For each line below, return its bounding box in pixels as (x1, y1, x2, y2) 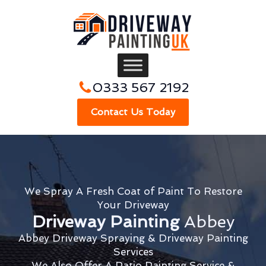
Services (113, 246, 153, 258)
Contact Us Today (91, 106, 175, 118)
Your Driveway (97, 199, 169, 211)
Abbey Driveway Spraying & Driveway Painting (18, 232, 248, 244)
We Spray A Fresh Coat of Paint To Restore (24, 185, 242, 197)
